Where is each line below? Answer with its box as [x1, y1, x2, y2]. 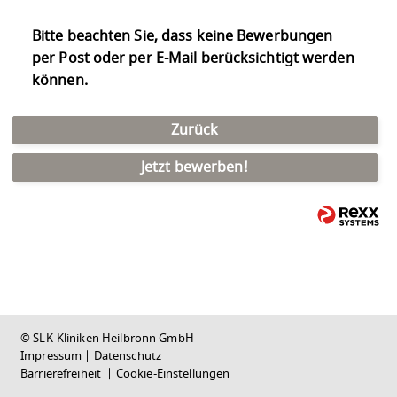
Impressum [20, 346, 82, 365]
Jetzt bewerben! [141, 157, 249, 179]
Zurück [170, 120, 219, 142]
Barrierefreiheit [20, 364, 105, 383]
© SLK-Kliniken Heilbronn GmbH [20, 329, 194, 347]
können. [32, 69, 88, 91]
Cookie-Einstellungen [115, 364, 230, 383]
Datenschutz [93, 346, 162, 365]
